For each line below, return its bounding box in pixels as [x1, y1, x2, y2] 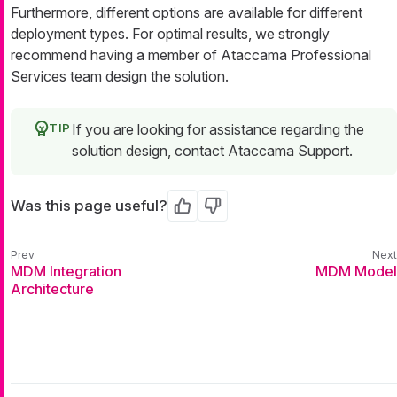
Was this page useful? [11, 197, 167, 215]
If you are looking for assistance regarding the [72, 121, 364, 139]
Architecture [11, 279, 94, 298]
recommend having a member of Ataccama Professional [11, 46, 371, 65]
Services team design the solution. [11, 67, 229, 86]
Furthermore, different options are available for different [11, 4, 362, 22]
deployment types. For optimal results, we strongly [11, 25, 330, 43]
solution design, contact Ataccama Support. [72, 142, 353, 160]
